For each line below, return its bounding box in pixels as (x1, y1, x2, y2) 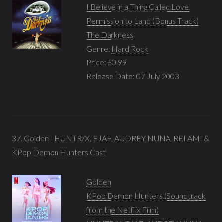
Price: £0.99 (86, 57, 127, 67)
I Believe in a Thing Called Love (86, 1, 189, 11)
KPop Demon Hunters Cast (12, 147, 106, 157)
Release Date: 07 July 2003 (86, 71, 179, 81)
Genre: (86, 43, 111, 53)
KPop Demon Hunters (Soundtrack (86, 190, 206, 200)
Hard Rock (111, 43, 148, 53)
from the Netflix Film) (86, 204, 159, 214)
